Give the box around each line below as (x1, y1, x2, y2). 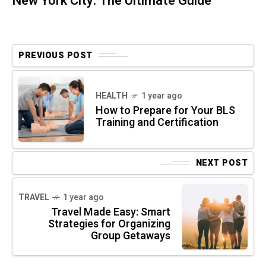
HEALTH (96, 89, 128, 102)
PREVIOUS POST (18, 49, 93, 62)
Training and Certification (96, 114, 218, 131)
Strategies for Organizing (48, 216, 170, 232)
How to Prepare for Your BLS (96, 102, 235, 119)
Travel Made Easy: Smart (51, 204, 170, 220)
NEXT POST (195, 156, 248, 169)
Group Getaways (91, 227, 170, 244)
